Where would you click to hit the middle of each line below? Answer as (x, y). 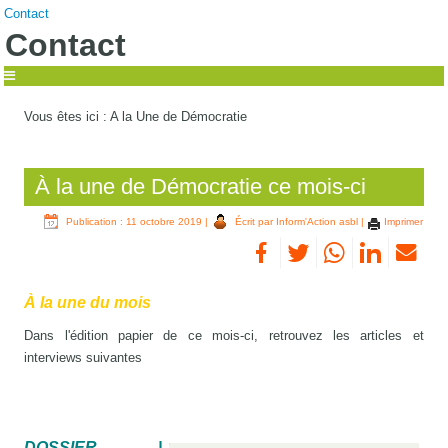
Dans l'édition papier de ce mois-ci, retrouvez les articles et (224, 335)
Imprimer (401, 221)
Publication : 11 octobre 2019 (133, 221)
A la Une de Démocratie (179, 116)
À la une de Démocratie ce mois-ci (201, 186)
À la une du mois (88, 302)
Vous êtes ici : (67, 116)
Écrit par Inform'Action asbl (296, 221)
